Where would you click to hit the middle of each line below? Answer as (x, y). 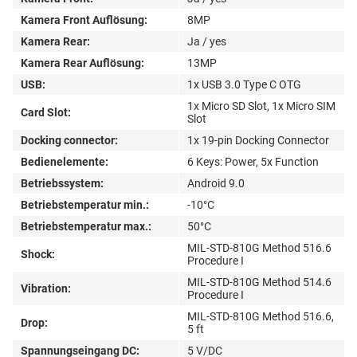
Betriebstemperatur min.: (85, 204)
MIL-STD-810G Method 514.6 (259, 282)
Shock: (38, 254)
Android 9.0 (216, 183)
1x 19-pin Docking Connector (258, 140)
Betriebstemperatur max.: (86, 226)
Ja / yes (207, 41)
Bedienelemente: (65, 161)
